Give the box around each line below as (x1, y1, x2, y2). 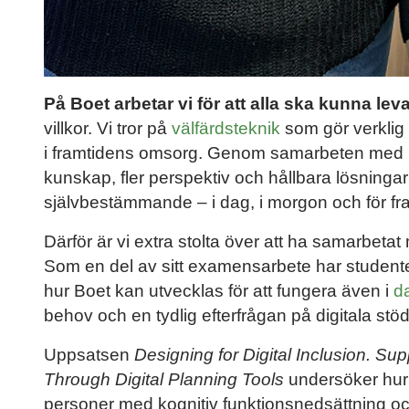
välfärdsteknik (172, 119, 280, 139)
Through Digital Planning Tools (44, 370, 284, 390)
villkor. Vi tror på (44, 119, 172, 139)
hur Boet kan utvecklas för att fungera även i (44, 281, 393, 301)
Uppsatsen (44, 345, 134, 365)
